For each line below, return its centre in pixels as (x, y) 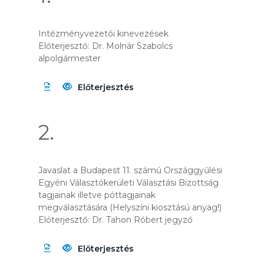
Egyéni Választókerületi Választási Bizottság (128, 183)
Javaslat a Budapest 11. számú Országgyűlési (130, 170)
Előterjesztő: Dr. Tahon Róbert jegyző (115, 220)
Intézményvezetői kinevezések (103, 34)
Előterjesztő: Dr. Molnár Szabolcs (105, 46)
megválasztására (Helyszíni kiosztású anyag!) (130, 207)
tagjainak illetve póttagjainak (97, 195)
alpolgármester (70, 58)
